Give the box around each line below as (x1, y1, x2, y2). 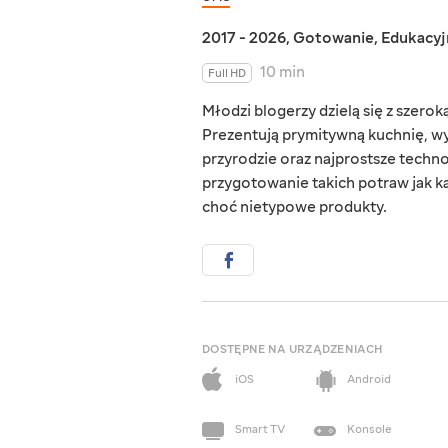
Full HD (208, 66, 246, 82)
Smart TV (235, 422, 285, 438)
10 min (260, 62, 305, 83)
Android (347, 372, 391, 388)
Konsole (347, 422, 392, 438)
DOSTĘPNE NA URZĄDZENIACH (202, 342, 383, 358)
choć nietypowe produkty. (202, 197, 387, 218)
